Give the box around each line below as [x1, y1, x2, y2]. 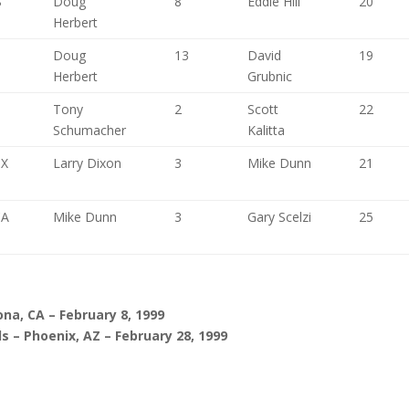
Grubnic [247, 68, 293, 85]
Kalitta [247, 121, 286, 139]
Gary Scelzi [247, 208, 312, 225]
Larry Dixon [53, 154, 122, 172]
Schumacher [53, 121, 127, 139]
